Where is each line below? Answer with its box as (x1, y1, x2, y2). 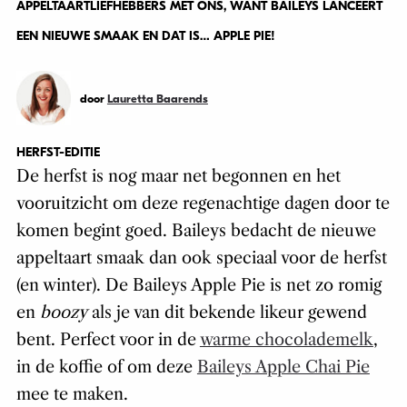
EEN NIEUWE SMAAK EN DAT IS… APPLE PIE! (15, 28, 275, 45)
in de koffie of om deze (15, 357, 197, 378)
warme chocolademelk (199, 330, 373, 351)
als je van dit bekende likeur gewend (86, 303, 367, 323)
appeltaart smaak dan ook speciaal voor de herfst (15, 248, 387, 269)
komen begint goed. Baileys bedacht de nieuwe (15, 221, 376, 242)
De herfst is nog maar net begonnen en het (15, 166, 341, 187)
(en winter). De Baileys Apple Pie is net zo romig (15, 275, 382, 296)
